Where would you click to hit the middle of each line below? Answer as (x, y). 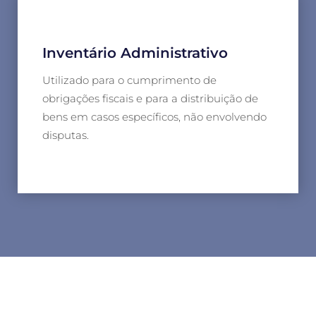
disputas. (66, 135)
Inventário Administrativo (135, 53)
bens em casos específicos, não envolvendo (154, 116)
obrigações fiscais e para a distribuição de (150, 98)
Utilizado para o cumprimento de (129, 80)
